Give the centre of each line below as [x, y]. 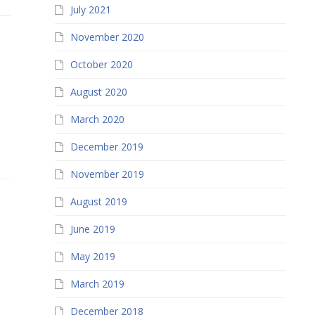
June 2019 [93, 229]
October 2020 [102, 64]
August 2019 [99, 201]
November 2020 [108, 37]
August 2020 [99, 92]
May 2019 [93, 256]
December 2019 [107, 147]
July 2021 [91, 9]
